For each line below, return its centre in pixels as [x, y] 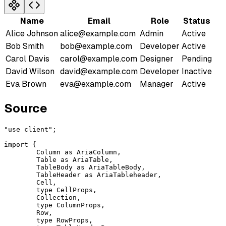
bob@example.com [96, 46]
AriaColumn [95, 152]
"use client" [28, 129]
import [16, 144]
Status [197, 21]
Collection [56, 197]
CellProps [73, 190]
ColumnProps [77, 205]
